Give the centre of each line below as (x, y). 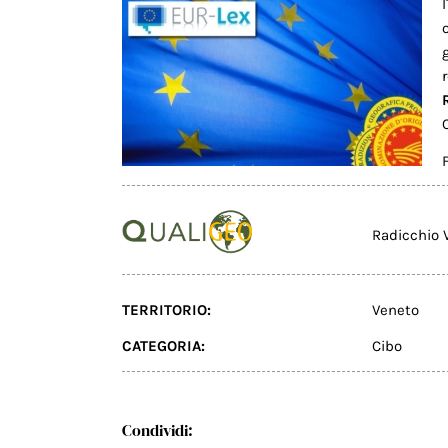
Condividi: (157, 430)
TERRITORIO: (166, 309)
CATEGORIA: (163, 346)
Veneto (395, 309)
